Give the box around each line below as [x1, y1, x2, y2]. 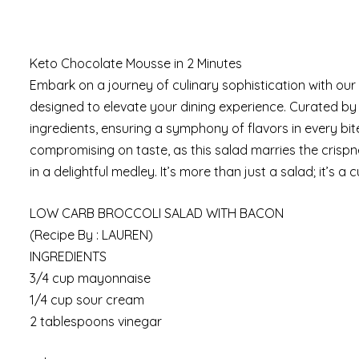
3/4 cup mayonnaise [30, 270, 151, 287]
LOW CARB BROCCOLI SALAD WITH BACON [30, 205, 284, 222]
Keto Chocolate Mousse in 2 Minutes [30, 55, 242, 72]
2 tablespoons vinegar [30, 313, 162, 330]
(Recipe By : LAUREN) [30, 227, 153, 244]
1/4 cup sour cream [30, 292, 144, 309]
